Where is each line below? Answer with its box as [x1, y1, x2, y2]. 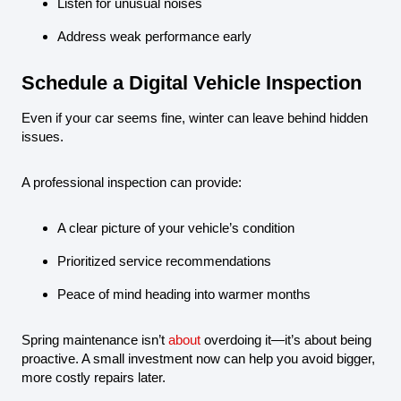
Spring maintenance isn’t [21, 332, 168, 347]
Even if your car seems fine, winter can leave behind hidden [21, 110, 368, 125]
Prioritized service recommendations [57, 253, 271, 269]
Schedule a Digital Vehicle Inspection [21, 72, 362, 94]
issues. [21, 129, 64, 144]
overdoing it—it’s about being [200, 332, 371, 347]
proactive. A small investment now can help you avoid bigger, [21, 351, 375, 366]
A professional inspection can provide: [21, 175, 242, 190]
